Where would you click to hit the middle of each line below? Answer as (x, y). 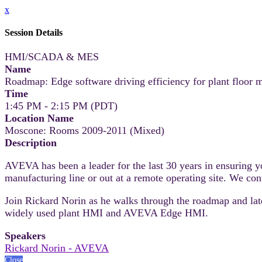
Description (31, 142)
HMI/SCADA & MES (52, 56)
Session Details (34, 33)
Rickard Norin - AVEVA (57, 248)
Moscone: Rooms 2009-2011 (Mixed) (85, 130)
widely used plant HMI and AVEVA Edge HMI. (106, 213)
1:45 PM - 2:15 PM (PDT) (61, 106)
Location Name (39, 118)
